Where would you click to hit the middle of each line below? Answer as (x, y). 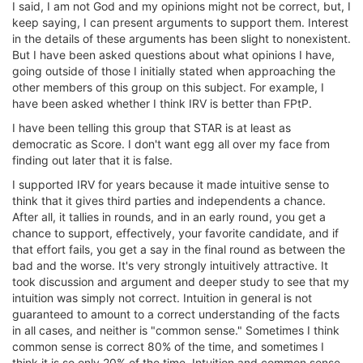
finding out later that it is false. (92, 160)
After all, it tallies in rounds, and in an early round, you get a (169, 217)
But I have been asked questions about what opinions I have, (173, 55)
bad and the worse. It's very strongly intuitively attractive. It (170, 265)
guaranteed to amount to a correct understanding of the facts (176, 314)
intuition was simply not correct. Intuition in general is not (162, 298)
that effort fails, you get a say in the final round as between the (179, 249)
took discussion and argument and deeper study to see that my (181, 282)
